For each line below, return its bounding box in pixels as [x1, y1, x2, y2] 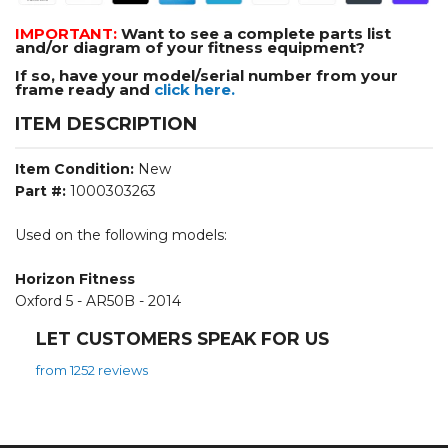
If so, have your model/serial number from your [15, 65, 398, 85]
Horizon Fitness [15, 269, 135, 288]
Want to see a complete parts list [121, 23, 391, 43]
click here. [154, 79, 235, 99]
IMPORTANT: [15, 23, 121, 43]
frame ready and [15, 79, 154, 99]
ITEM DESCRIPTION [15, 112, 197, 135]
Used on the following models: [15, 225, 227, 244]
